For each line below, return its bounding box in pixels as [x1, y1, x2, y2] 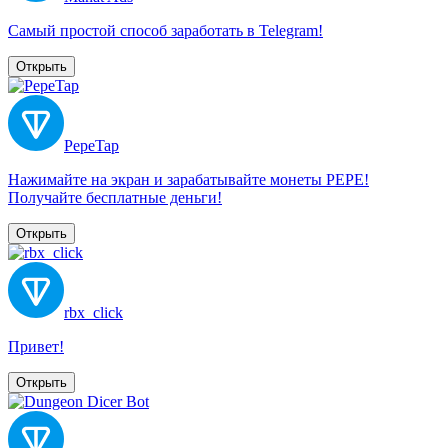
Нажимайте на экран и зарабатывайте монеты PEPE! [8, 170, 369, 188]
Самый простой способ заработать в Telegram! [8, 21, 323, 39]
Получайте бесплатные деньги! [8, 188, 222, 206]
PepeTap [64, 136, 119, 154]
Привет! [8, 337, 64, 355]
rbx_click [64, 303, 123, 321]
